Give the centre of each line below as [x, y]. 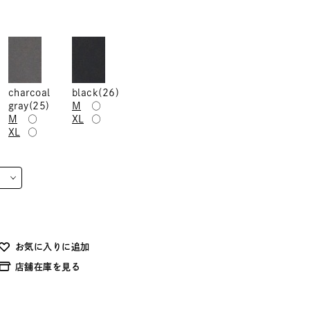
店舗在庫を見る [48, 267]
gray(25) [29, 106]
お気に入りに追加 [53, 247]
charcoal [29, 93]
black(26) [96, 93]
